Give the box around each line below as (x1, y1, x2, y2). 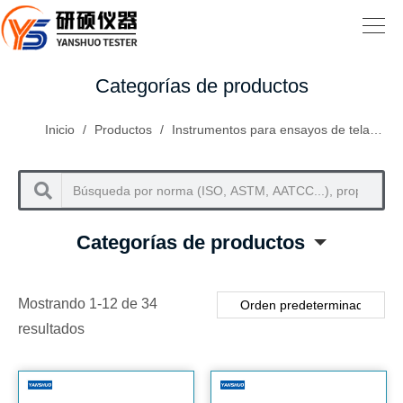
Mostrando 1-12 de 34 (18, 296, 157, 311)
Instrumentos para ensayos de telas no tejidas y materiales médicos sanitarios (172, 122, 370, 137)
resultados (18, 321, 85, 336)
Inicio (45, 122, 75, 137)
